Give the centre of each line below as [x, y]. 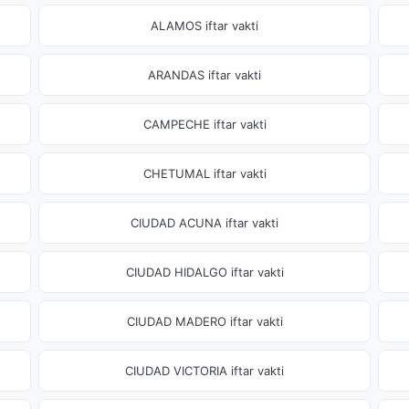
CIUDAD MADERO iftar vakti [204, 321]
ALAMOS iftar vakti [204, 26]
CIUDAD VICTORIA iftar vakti [204, 371]
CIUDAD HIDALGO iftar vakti [204, 272]
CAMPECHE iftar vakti [204, 124]
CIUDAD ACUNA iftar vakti [204, 223]
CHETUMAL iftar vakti [204, 173]
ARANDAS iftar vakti [204, 75]
